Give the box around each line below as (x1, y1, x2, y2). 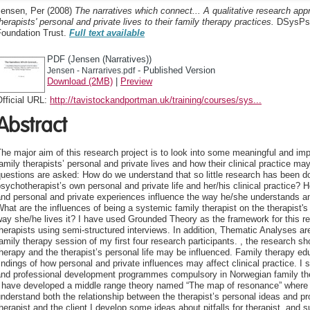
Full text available (69, 28, 145, 38)
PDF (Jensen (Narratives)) (47, 53, 152, 64)
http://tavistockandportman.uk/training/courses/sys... (50, 94, 262, 105)
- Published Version (135, 64, 215, 75)
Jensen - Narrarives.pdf (47, 66, 135, 75)
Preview (120, 75, 152, 86)
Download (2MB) (47, 75, 113, 86)
